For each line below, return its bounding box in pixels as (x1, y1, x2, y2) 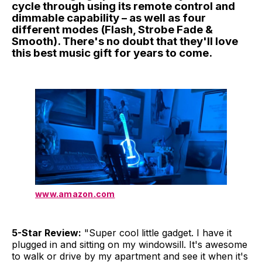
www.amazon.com (35, 189, 115, 199)
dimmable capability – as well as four (12, 11, 206, 25)
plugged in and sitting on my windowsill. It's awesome (12, 239, 247, 250)
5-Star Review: (12, 227, 81, 239)
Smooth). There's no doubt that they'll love (12, 35, 238, 49)
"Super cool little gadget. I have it (81, 227, 232, 239)
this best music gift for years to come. (12, 46, 212, 60)
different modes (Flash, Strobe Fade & (12, 23, 213, 37)
